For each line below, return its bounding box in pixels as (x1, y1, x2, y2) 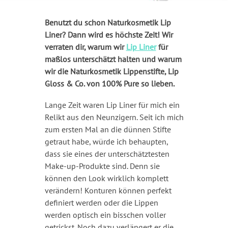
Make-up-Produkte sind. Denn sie (44, 160, 160, 171)
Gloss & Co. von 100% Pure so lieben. (44, 78, 176, 89)
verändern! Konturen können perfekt (44, 185, 172, 195)
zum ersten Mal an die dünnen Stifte (44, 124, 171, 134)
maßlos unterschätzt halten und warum (44, 53, 182, 64)
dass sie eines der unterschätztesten (44, 148, 169, 159)
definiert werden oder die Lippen (44, 197, 158, 208)
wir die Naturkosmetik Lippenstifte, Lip (44, 66, 179, 76)
